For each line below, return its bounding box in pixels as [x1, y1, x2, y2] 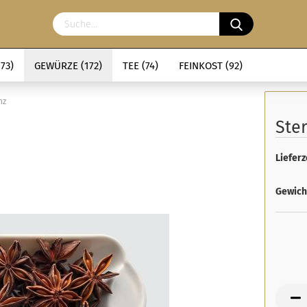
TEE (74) [123, 60, 158, 72]
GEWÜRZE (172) [34, 60, 102, 72]
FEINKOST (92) [179, 60, 243, 72]
